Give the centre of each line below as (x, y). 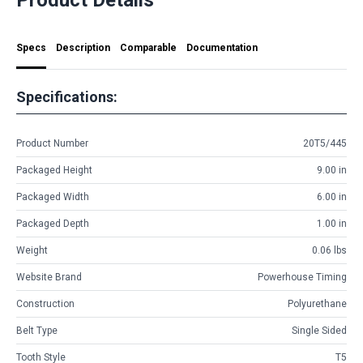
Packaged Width (53, 197)
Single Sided (319, 331)
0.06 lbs (329, 251)
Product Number (52, 144)
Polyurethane (317, 304)
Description (83, 47)
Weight (32, 251)
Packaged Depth (53, 224)
